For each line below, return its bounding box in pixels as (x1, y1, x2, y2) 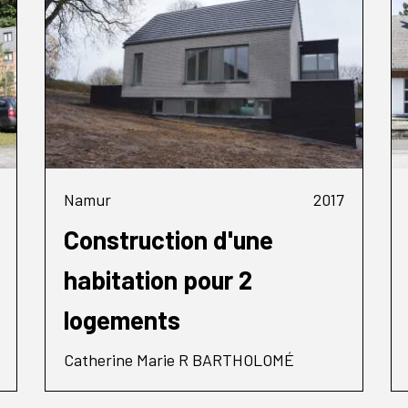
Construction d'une (64, 223, 273, 255)
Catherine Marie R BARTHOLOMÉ (64, 349, 294, 370)
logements (64, 303, 180, 335)
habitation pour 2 (64, 263, 252, 295)
